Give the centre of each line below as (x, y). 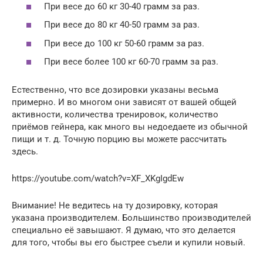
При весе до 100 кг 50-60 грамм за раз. (124, 43)
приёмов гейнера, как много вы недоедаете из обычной (130, 127)
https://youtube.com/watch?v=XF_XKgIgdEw (98, 179)
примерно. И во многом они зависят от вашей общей (124, 102)
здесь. (25, 152)
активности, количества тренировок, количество (115, 115)
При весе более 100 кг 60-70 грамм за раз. (131, 62)
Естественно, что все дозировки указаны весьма (115, 90)
